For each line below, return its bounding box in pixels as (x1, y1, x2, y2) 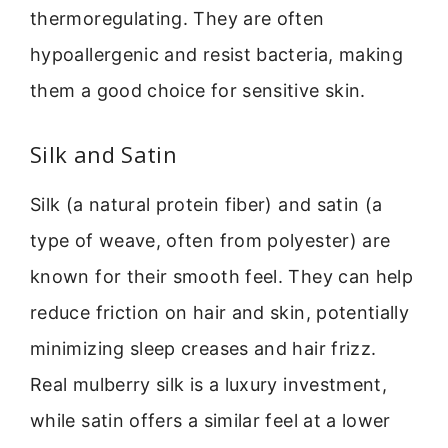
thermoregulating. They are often (30, 8, 325, 30)
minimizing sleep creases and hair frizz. (30, 338, 377, 360)
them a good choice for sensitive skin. (30, 80, 366, 102)
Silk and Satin (30, 139, 178, 170)
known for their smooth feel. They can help (30, 266, 414, 288)
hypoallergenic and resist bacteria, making (30, 44, 404, 66)
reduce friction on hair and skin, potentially (30, 302, 410, 324)
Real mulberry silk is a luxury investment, (30, 374, 388, 396)
